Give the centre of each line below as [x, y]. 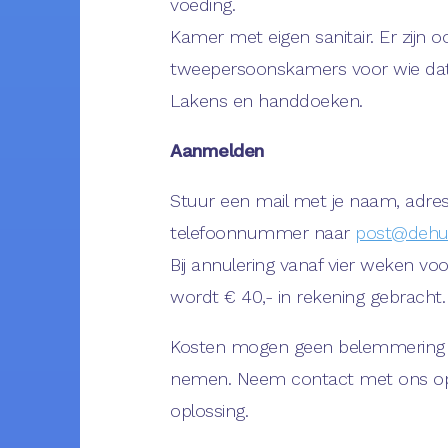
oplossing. [209, 410]
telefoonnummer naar [263, 232]
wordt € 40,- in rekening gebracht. [308, 296]
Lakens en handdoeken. [266, 100]
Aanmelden [217, 150]
